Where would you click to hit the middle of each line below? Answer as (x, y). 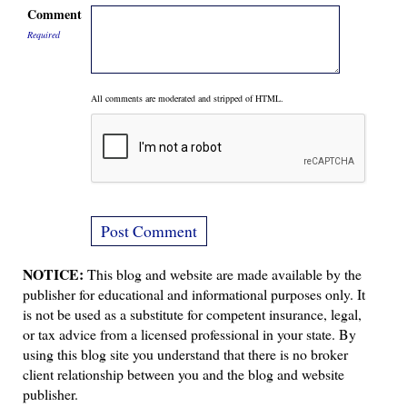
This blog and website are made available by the (223, 274)
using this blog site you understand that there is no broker (185, 354)
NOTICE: (53, 274)
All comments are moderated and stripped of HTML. (187, 98)
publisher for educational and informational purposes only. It (194, 294)
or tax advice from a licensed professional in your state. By (189, 334)
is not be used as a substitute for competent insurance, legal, (192, 314)
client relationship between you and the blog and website (184, 374)
